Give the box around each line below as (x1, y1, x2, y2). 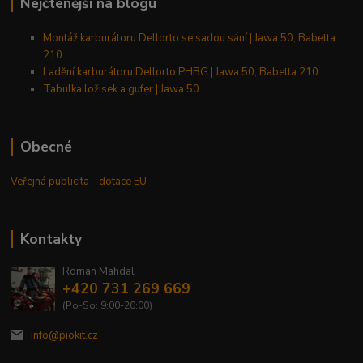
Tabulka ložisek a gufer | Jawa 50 (43, 81, 200, 96)
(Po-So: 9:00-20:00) (62, 299, 152, 313)
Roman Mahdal (62, 264, 135, 280)
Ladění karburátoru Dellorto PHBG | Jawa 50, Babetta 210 (43, 64, 319, 79)
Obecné (19, 136, 72, 156)
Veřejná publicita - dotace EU (11, 173, 147, 189)
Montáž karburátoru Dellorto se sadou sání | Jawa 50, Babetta (43, 30, 336, 45)
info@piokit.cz (30, 327, 98, 343)
